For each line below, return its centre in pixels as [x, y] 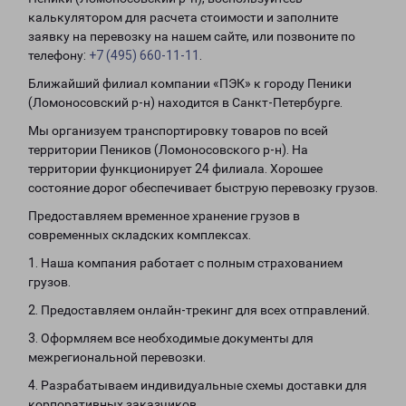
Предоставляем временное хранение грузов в [164, 216]
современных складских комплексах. [140, 235]
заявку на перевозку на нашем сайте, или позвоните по [192, 36]
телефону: [58, 55]
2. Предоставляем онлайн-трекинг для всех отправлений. [199, 310]
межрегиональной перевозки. [117, 357]
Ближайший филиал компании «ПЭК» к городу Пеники [190, 83]
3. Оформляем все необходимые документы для [171, 338]
